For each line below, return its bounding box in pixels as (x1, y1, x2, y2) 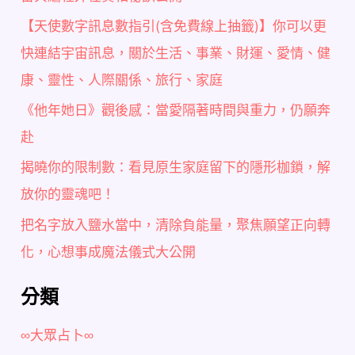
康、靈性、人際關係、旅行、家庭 (21, 71, 223, 89)
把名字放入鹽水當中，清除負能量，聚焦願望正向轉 (21, 216, 331, 234)
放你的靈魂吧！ (21, 185, 116, 204)
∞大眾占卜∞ (21, 326, 94, 344)
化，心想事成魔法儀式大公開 (21, 242, 197, 261)
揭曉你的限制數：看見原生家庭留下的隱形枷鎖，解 (21, 158, 331, 177)
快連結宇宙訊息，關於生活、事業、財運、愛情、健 (21, 44, 331, 62)
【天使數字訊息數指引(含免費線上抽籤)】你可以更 (21, 17, 327, 35)
